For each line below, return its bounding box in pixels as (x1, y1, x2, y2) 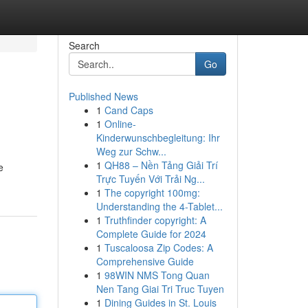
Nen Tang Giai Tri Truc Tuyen (96, 282, 224, 296)
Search (68, 38, 100, 52)
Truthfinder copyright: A (104, 213, 206, 227)
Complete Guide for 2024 (96, 227, 206, 241)
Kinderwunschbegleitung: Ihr (96, 131, 220, 144)
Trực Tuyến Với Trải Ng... (96, 172, 205, 186)
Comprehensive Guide (96, 254, 194, 268)
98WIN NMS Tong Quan (104, 268, 210, 282)
